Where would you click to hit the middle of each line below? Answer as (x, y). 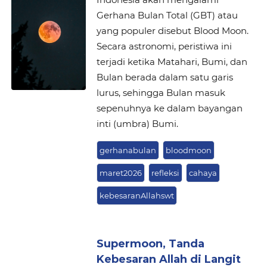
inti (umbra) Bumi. (137, 123)
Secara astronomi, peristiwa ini (164, 46)
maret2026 (120, 173)
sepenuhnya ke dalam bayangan (169, 108)
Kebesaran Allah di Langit (168, 259)
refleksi (165, 173)
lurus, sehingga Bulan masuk (161, 92)
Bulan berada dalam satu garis (164, 77)
